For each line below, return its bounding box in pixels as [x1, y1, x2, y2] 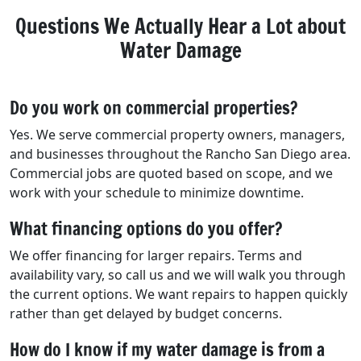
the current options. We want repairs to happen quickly [10, 284, 347, 303]
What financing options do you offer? [10, 215, 282, 241]
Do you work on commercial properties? [10, 94, 297, 120]
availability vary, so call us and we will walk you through [10, 265, 346, 284]
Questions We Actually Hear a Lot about [15, 11, 346, 40]
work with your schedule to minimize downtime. [10, 183, 304, 201]
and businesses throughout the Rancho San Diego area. [10, 144, 351, 163]
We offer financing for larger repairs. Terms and [10, 246, 302, 264]
